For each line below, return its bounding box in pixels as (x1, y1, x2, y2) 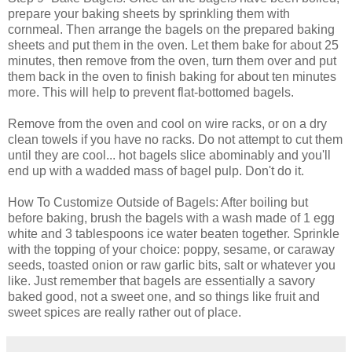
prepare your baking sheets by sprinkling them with (8, 6, 290, 20)
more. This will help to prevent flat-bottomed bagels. (8, 85, 294, 99)
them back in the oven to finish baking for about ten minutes (8, 69, 336, 83)
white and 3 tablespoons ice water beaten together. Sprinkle (8, 226, 339, 240)
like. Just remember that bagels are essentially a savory (8, 273, 315, 288)
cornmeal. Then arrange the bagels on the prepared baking (8, 22, 335, 36)
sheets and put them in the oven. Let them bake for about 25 (8, 38, 339, 52)
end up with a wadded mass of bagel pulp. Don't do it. (8, 163, 304, 178)
